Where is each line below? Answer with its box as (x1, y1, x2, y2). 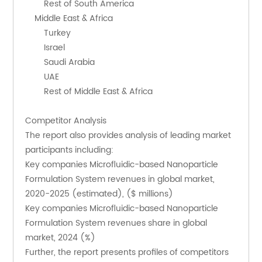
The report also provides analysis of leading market (25, 129, 232, 143)
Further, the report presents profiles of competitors (25, 246, 229, 260)
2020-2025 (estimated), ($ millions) (25, 187, 174, 201)
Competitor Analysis (25, 114, 107, 128)
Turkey (44, 26, 71, 40)
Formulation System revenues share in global (25, 216, 208, 230)
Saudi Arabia (44, 56, 95, 70)
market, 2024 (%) (25, 231, 96, 245)
